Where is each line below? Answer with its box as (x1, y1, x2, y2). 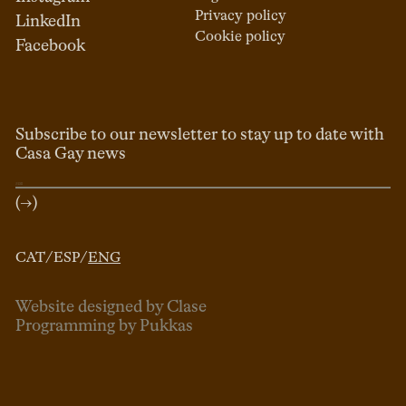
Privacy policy (195, 9, 287, 24)
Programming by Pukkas (15, 317, 194, 334)
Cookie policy (195, 30, 286, 45)
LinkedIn (15, 14, 82, 31)
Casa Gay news (15, 146, 127, 163)
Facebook (15, 38, 86, 55)
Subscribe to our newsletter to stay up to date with (15, 127, 385, 144)
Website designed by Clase (15, 298, 208, 315)
